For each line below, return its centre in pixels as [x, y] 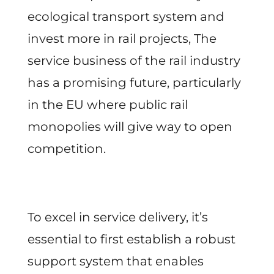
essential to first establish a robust [131, 239]
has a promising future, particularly [134, 83]
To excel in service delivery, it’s [117, 217]
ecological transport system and [126, 17]
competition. [66, 149]
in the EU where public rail [107, 105]
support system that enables [115, 261]
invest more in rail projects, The [122, 39]
